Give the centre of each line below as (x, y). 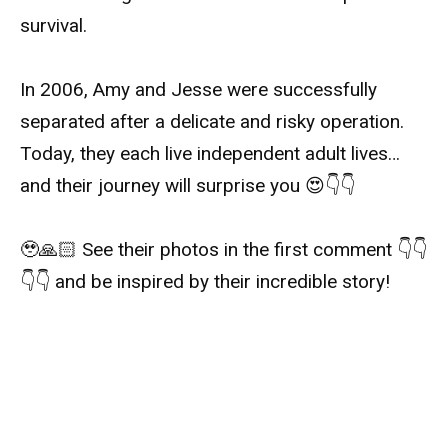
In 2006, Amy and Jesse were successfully (198, 90)
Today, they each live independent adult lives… (210, 154)
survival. (53, 25)
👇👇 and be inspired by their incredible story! (205, 282)
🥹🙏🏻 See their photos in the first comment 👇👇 (223, 250)
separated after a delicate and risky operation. (212, 122)
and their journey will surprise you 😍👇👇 (187, 186)
